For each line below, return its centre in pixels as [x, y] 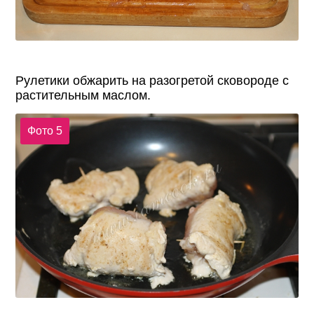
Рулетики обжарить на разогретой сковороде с [152, 80]
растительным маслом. [83, 95]
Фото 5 [45, 131]
